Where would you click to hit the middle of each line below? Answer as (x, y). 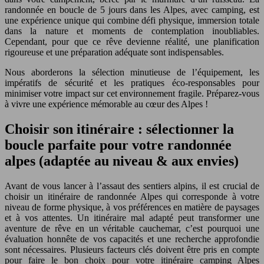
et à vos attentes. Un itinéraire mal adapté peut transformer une (132, 217)
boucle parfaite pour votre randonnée (118, 145)
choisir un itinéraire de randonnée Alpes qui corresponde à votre (132, 196)
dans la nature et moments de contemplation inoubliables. (132, 31)
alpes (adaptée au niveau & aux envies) (122, 161)
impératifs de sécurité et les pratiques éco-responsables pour (132, 82)
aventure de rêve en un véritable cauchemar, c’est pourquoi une (132, 228)
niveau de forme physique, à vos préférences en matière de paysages (132, 207)
